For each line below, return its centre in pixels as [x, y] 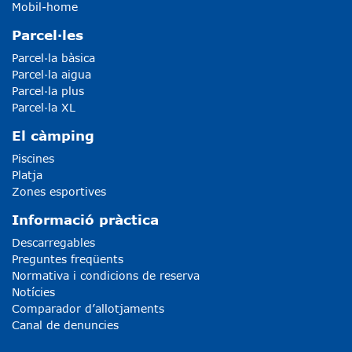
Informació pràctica [85, 220]
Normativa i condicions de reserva [106, 276]
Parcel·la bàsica [53, 58]
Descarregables [53, 243]
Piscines [33, 159]
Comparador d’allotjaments [88, 309]
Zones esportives [59, 192]
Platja [27, 175]
